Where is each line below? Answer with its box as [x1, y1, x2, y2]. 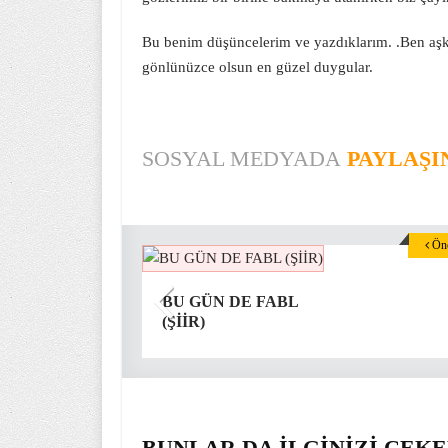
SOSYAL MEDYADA [142, 146, 341, 171]
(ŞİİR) [162, 313, 205, 330]
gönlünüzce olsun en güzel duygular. [142, 59, 373, 75]
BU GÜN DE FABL [162, 293, 298, 310]
